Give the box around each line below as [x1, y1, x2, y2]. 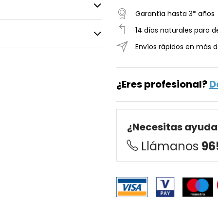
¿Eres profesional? [116, 77, 209, 91]
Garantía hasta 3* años [135, 9, 215, 19]
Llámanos [141, 138, 201, 155]
